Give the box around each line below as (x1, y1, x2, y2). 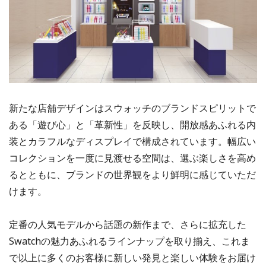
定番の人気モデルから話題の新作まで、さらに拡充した (9, 218, 246, 232)
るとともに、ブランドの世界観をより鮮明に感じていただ (9, 168, 256, 182)
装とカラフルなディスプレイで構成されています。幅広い (9, 135, 256, 148)
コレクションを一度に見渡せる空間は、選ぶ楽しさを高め (9, 151, 256, 165)
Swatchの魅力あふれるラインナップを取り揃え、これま (9, 235, 250, 248)
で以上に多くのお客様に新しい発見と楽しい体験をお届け (9, 251, 256, 265)
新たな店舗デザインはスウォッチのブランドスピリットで (9, 102, 256, 115)
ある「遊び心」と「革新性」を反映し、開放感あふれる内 (9, 118, 256, 132)
